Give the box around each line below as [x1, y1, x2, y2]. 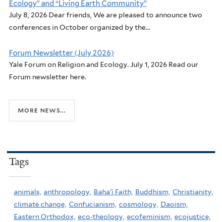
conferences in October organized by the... [9, 23, 150, 31]
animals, [14, 187, 41, 196]
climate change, [14, 200, 66, 208]
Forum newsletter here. [9, 72, 86, 81]
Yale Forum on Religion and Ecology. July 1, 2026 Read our [9, 60, 198, 68]
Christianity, [172, 187, 213, 196]
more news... [18, 106, 66, 114]
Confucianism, [69, 200, 116, 208]
